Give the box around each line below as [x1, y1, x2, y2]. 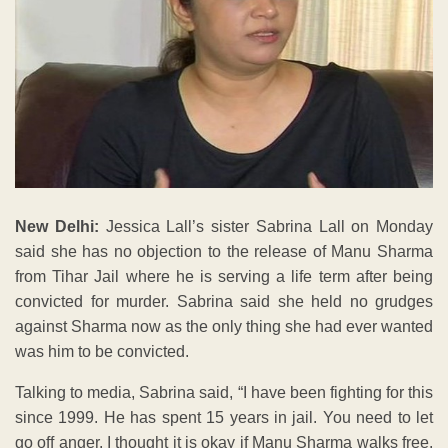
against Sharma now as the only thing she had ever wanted [15, 317, 433, 335]
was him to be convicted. [15, 342, 189, 360]
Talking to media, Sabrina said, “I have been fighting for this [15, 383, 433, 401]
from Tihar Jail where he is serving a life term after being [15, 267, 433, 285]
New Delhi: [15, 217, 99, 235]
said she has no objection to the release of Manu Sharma [15, 242, 433, 260]
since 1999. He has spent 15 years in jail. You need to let [15, 408, 433, 426]
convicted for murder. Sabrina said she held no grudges [15, 292, 433, 310]
